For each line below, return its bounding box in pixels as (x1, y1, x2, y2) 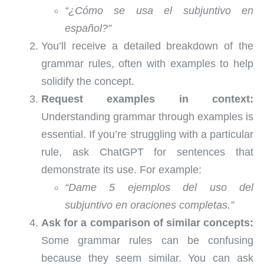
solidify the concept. (41, 75, 134, 88)
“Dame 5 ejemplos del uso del (65, 181, 253, 194)
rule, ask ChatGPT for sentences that (41, 146, 253, 159)
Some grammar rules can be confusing (41, 235, 253, 247)
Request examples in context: (41, 93, 253, 105)
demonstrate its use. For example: (41, 164, 202, 176)
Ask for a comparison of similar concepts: (41, 217, 253, 229)
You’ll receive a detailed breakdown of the (41, 40, 253, 52)
